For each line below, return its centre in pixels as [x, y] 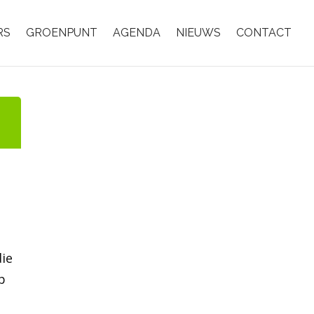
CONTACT [264, 33]
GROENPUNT [62, 33]
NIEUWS [198, 33]
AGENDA [137, 33]
